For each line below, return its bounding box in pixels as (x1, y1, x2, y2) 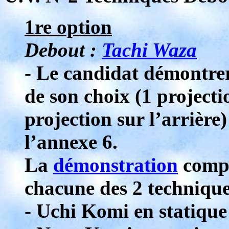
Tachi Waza (102, 39, 197, 61)
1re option (25, 16, 112, 38)
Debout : (25, 39, 102, 61)
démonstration (53, 154, 178, 176)
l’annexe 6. (25, 131, 118, 153)
